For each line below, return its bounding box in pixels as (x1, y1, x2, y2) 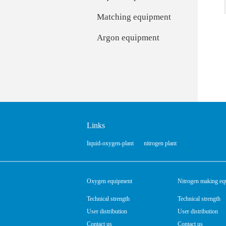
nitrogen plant (144, 140, 177, 147)
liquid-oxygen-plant (87, 140, 134, 147)
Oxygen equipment (87, 178, 132, 185)
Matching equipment (97, 12, 171, 22)
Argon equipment (97, 33, 159, 42)
